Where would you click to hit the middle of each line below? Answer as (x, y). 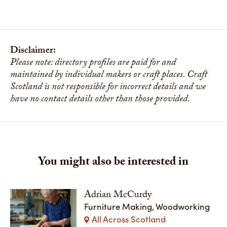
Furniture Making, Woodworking (147, 206)
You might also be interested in (113, 163)
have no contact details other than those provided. (100, 100)
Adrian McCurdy (118, 196)
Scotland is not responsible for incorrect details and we (108, 88)
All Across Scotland (129, 219)
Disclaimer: (33, 51)
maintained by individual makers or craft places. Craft (109, 75)
